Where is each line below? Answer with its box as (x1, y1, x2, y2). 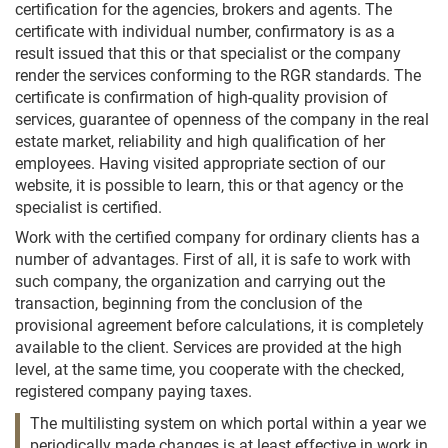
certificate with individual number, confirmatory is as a (15, 22, 395, 41)
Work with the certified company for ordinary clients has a (15, 228, 420, 247)
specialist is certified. (15, 198, 162, 217)
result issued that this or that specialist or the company (15, 44, 401, 63)
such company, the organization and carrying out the (15, 272, 385, 291)
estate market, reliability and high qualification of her (15, 132, 385, 151)
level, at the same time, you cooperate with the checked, (15, 360, 404, 379)
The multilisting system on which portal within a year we (30, 414, 426, 433)
